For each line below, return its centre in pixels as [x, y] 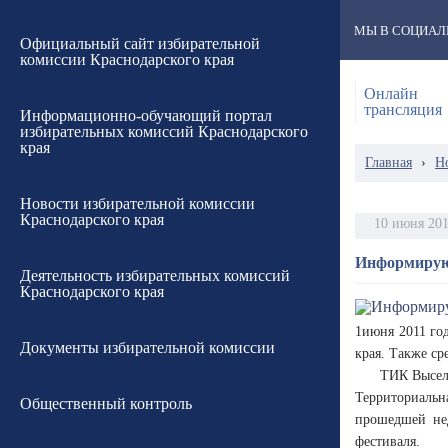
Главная [388, 162]
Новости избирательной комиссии [137, 203]
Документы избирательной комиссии [147, 347]
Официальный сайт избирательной [140, 43]
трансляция [403, 109]
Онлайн [391, 93]
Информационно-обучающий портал [146, 115]
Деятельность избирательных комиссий [155, 275]
